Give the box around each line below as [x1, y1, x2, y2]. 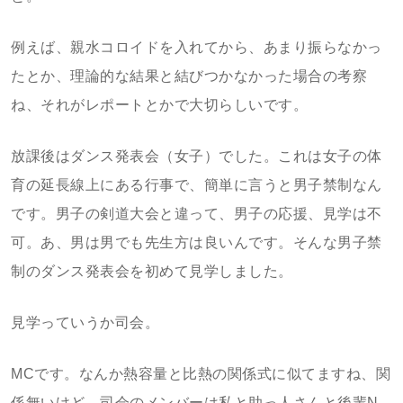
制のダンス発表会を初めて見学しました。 [11, 264, 293, 279]
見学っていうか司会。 [11, 315, 159, 330]
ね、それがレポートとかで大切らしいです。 [11, 97, 308, 112]
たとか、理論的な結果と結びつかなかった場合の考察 [11, 68, 367, 84]
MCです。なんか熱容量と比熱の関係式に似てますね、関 [11, 366, 390, 381]
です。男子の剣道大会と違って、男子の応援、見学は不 [11, 206, 382, 221]
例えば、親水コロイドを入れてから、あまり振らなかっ [11, 40, 382, 55]
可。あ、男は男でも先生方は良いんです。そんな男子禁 [11, 235, 382, 250]
